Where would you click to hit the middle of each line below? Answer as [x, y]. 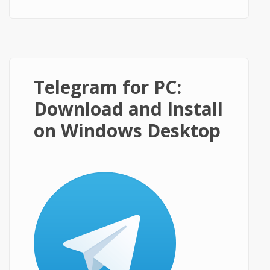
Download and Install [128, 109]
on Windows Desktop [127, 130]
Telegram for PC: [108, 87]
